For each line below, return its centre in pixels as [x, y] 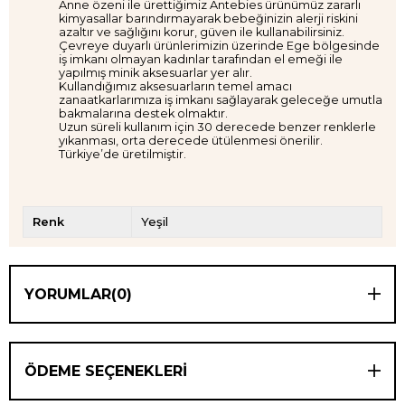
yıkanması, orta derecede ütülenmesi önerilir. [191, 140]
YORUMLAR [68, 295]
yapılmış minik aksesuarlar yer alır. [155, 72]
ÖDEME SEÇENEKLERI [106, 372]
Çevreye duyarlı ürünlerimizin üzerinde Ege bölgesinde [219, 45]
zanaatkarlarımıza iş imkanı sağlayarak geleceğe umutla [221, 99]
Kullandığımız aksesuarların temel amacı [175, 86]
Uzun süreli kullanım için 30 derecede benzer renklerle [217, 127]
